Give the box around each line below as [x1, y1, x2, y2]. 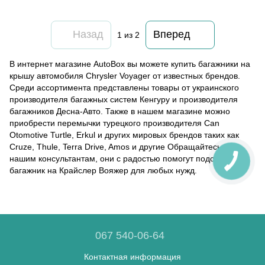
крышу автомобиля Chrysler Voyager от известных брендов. [9, 70, 240, 80]
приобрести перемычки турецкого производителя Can [9, 118, 219, 128]
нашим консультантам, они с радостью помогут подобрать [9, 153, 237, 163]
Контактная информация [84, 251, 181, 261]
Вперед [153, 28, 190, 41]
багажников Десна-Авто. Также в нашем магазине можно [9, 106, 230, 116]
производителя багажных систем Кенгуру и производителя [9, 94, 238, 104]
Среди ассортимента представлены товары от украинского [9, 82, 239, 92]
